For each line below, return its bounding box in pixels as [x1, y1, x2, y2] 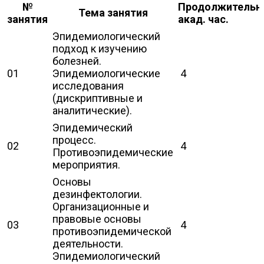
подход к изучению [52, 42, 147, 55]
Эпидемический [52, 121, 133, 134]
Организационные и [52, 200, 149, 213]
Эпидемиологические [52, 67, 160, 80]
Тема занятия [78, 6, 148, 19]
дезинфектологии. [52, 187, 142, 200]
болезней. [52, 54, 101, 67]
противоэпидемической [52, 225, 171, 237]
